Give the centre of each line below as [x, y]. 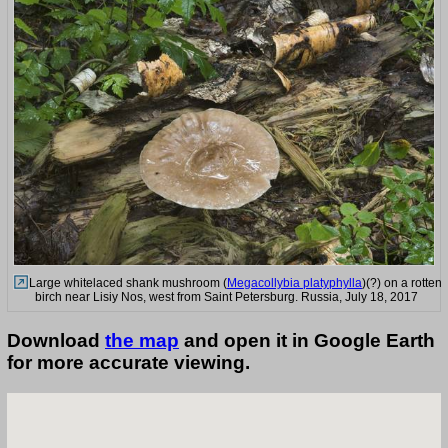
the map [142, 341]
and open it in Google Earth [307, 341]
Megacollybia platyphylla [294, 282]
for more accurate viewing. [128, 363]
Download [56, 341]
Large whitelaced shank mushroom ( [128, 282]
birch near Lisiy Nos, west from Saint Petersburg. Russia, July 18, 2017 [226, 296]
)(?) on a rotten [402, 282]
